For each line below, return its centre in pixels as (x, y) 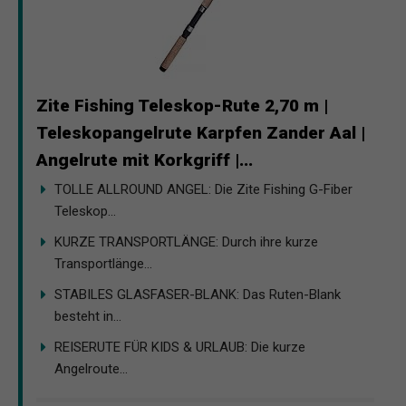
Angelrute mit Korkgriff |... (145, 159)
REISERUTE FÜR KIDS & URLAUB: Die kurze (180, 347)
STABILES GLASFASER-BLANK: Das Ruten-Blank (198, 294)
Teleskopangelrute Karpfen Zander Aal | (201, 132)
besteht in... (88, 316)
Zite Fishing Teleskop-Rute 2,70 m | (182, 105)
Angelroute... (91, 368)
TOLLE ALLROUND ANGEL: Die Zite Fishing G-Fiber (203, 189)
